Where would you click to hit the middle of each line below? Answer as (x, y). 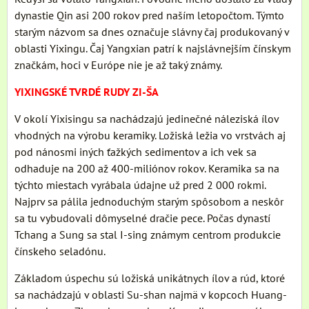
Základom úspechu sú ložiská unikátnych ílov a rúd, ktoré (150, 278)
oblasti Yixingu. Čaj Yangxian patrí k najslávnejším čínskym (153, 49)
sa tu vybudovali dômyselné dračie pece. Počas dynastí (142, 218)
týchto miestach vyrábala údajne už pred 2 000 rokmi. (140, 185)
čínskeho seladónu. (60, 251)
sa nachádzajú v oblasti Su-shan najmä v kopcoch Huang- (151, 295)
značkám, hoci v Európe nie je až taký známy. (118, 65)
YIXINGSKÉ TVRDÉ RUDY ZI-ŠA (87, 92)
